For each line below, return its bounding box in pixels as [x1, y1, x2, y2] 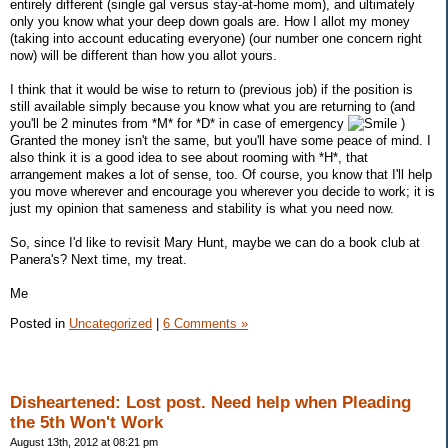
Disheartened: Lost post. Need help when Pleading [10, 392, 411, 412]
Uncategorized [69, 315, 152, 331]
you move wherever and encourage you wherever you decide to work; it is [10, 184, 435, 200]
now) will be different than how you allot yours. [10, 48, 277, 64]
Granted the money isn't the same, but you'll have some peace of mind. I [10, 133, 431, 149]
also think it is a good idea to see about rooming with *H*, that [10, 150, 368, 166]
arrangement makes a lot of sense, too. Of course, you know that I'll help [10, 167, 432, 183]
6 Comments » [163, 315, 248, 331]
